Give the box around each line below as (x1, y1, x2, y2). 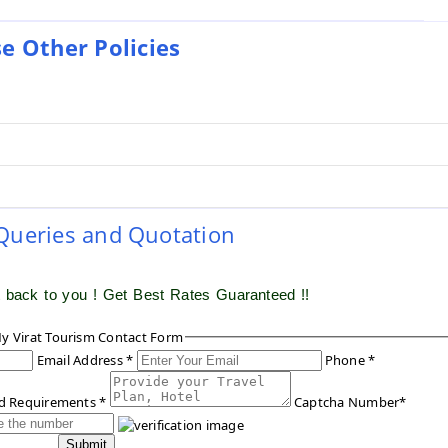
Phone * (324, 351, 376, 370)
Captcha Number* (293, 393, 407, 412)
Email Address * (36, 351, 134, 370)
